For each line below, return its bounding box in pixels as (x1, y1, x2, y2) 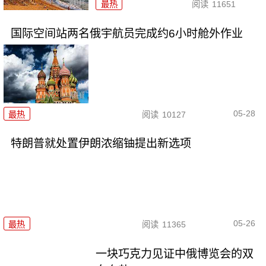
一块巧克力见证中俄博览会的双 (96, 247, 254, 260)
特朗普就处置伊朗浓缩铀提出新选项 (10, 137, 191, 150)
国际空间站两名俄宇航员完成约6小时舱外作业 (10, 27, 243, 40)
